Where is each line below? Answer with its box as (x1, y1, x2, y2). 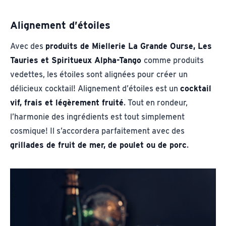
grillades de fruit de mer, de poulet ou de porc (10, 140, 187, 150)
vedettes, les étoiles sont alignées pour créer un (10, 69, 188, 79)
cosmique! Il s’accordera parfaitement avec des (10, 126, 185, 136)
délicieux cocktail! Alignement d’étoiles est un (10, 83, 180, 93)
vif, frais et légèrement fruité (10, 97, 124, 107)
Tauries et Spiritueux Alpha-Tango (10, 55, 144, 65)
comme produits (144, 55, 204, 65)
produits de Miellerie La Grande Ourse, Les (45, 41, 212, 51)
